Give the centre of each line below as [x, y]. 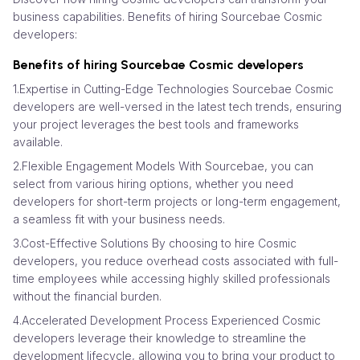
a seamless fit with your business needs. [119, 219]
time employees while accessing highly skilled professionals [172, 278]
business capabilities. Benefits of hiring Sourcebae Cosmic [168, 16]
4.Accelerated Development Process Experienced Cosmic [167, 320]
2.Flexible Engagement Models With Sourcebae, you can [163, 166]
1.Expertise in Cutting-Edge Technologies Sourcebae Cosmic [173, 88]
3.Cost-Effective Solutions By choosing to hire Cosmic [155, 243]
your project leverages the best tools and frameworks [156, 124]
